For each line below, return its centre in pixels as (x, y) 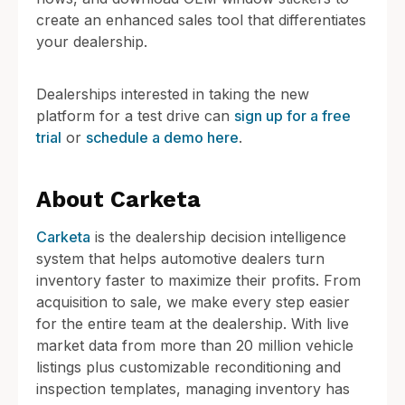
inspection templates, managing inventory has (193, 388)
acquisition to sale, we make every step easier (193, 301)
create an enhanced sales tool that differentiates (201, 19)
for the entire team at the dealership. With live (193, 323)
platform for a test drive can (135, 116)
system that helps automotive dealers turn (180, 258)
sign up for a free (292, 116)
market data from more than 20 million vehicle (195, 345)
